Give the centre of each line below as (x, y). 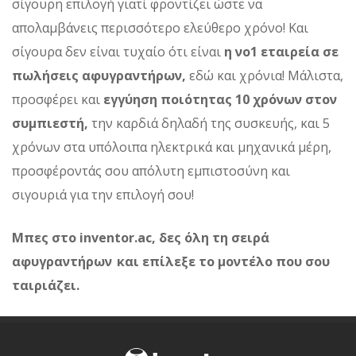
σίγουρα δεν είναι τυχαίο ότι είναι (118, 51)
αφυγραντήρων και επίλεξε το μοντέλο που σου (171, 261)
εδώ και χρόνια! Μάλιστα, (265, 75)
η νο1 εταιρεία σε (281, 51)
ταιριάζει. (46, 285)
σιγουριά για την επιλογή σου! (103, 194)
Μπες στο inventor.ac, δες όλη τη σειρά (141, 237)
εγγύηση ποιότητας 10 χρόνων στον (220, 99)
